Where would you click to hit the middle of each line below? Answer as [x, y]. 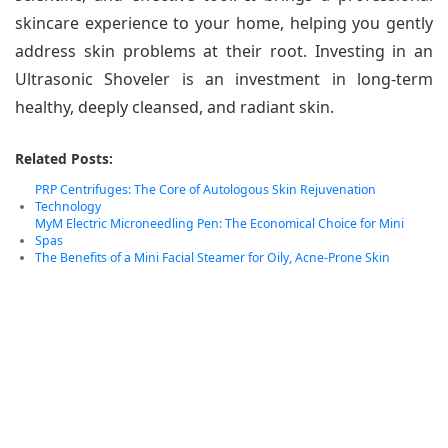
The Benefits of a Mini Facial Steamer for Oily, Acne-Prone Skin [212, 258]
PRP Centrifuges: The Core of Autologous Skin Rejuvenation [205, 190]
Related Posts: [64, 159]
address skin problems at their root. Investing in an [224, 51]
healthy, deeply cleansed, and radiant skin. [174, 107]
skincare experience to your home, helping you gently [224, 23]
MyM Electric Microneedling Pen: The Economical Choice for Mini [219, 224]
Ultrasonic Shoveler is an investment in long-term [224, 79]
